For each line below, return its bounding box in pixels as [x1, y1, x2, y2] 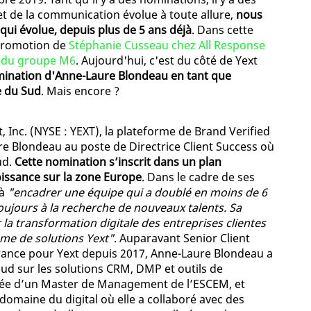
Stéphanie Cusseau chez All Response [69, 37, 265, 53]
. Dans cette [192, 22, 253, 38]
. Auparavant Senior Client [114, 230, 250, 246]
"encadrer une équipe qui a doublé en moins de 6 [8, 185, 267, 201]
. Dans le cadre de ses [142, 169, 255, 185]
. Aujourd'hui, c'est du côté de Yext [76, 53, 258, 69]
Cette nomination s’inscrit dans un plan [15, 154, 221, 170]
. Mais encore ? [41, 83, 119, 99]
